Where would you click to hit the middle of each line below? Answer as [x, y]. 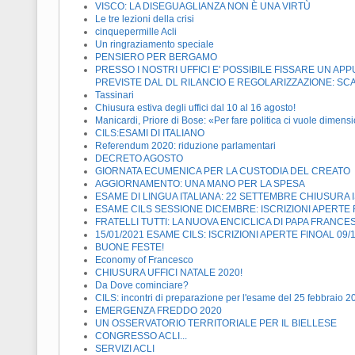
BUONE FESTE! [130, 248]
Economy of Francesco [144, 260]
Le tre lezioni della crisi [145, 19]
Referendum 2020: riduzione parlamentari [185, 146]
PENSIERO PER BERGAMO [156, 57]
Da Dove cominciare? [142, 286]
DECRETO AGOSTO [139, 159]
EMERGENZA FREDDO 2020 [158, 311]
